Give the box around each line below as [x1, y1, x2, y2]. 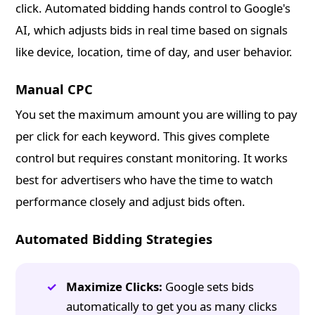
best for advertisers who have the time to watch [15, 172, 274, 188]
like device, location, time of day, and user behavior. [15, 44, 293, 60]
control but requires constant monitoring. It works [15, 150, 288, 167]
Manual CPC [15, 80, 94, 98]
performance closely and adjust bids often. [15, 193, 246, 210]
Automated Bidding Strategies [15, 230, 213, 248]
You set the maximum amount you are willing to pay [15, 106, 298, 123]
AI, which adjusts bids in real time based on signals [15, 22, 288, 39]
